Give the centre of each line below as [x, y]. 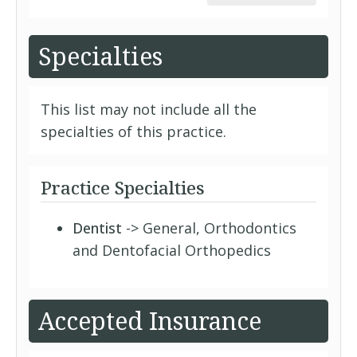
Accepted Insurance [150, 321]
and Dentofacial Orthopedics [172, 250]
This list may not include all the [149, 109]
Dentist [97, 228]
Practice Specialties [123, 187]
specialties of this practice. [133, 131]
